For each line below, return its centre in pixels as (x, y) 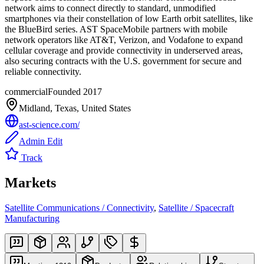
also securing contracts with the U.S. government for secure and (123, 61)
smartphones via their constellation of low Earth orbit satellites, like (129, 18)
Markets (30, 182)
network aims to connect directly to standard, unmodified (110, 8)
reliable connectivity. (43, 71)
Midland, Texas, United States (75, 108)
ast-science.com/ (49, 124)
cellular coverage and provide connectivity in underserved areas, (124, 50)
